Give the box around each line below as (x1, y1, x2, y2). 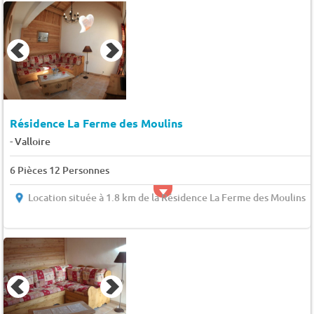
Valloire (14, 135, 50, 149)
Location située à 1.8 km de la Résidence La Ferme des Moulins (27, 191, 306, 205)
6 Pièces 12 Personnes (9, 163, 109, 177)
